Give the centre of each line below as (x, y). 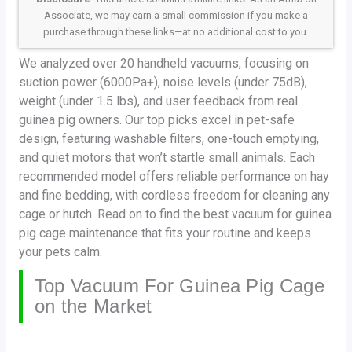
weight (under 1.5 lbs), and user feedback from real (158, 101)
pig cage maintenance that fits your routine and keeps (165, 233)
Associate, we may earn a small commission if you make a (176, 15)
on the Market (93, 306)
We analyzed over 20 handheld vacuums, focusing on (163, 63)
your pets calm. (60, 251)
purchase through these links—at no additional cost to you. (176, 31)
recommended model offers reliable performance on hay (174, 176)
